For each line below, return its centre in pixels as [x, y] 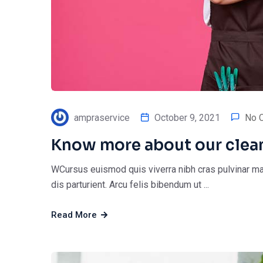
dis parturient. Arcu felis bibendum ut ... [130, 185]
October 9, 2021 [187, 117]
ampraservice [102, 117]
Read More [75, 215]
